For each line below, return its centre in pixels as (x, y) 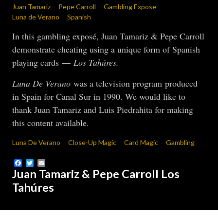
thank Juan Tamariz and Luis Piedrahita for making (103, 109)
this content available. (52, 122)
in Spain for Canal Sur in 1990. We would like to (99, 96)
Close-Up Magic (92, 142)
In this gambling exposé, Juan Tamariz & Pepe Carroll (108, 36)
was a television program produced (134, 83)
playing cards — (43, 62)
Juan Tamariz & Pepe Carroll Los (96, 174)
